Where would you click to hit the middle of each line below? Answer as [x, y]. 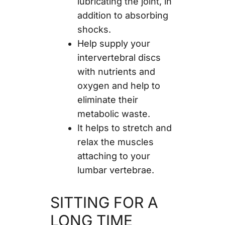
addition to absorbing [123, 16]
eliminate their [107, 100]
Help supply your [114, 44]
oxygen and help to [119, 86]
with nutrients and [116, 72]
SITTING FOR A [104, 203]
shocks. [94, 30]
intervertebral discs [119, 58]
